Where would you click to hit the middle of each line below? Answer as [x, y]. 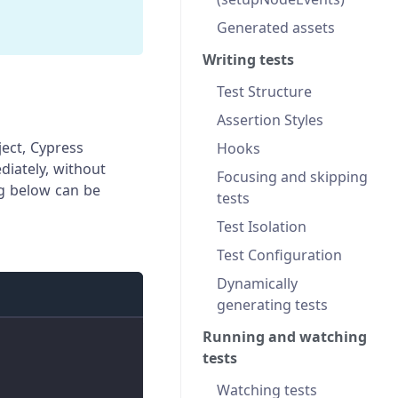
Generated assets [276, 27]
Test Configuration [279, 255]
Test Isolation [262, 226]
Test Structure [264, 91]
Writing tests [248, 59]
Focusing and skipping [292, 176]
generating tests [272, 304]
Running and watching [285, 336]
